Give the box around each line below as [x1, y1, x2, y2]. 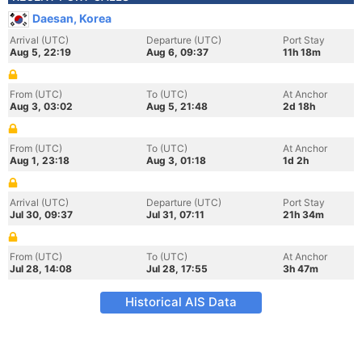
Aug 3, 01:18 [146, 154, 206, 166]
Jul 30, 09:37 [10, 208, 73, 221]
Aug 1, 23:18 [10, 154, 69, 166]
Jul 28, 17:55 [146, 263, 208, 275]
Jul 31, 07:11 [146, 208, 204, 221]
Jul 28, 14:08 [10, 263, 72, 275]
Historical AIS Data [125, 294, 237, 309]
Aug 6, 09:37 [146, 46, 208, 58]
